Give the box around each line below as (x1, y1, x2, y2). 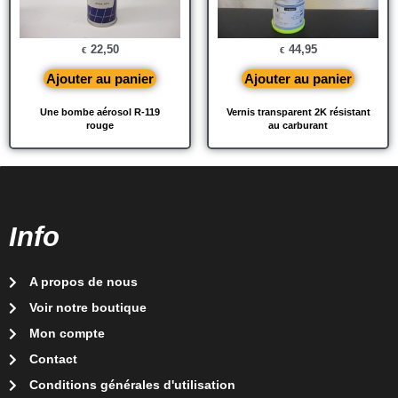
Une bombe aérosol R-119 (40, 106, 160, 117)
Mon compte (28, 326, 105, 340)
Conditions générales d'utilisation (28, 378, 235, 392)
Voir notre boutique (28, 300, 147, 314)
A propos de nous (28, 275, 138, 289)
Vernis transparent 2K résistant (226, 106, 370, 117)
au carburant (268, 119, 328, 131)
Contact (28, 352, 77, 366)
